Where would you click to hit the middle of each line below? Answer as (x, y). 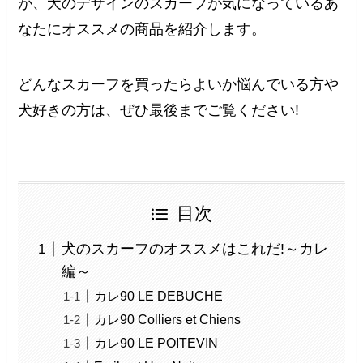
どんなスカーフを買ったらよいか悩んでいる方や (179, 84)
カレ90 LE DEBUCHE (160, 296)
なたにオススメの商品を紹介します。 (142, 29)
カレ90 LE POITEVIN (156, 343)
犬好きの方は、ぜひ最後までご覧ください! (159, 110)
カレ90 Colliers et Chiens (168, 320)
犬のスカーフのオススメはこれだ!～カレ (195, 249)
